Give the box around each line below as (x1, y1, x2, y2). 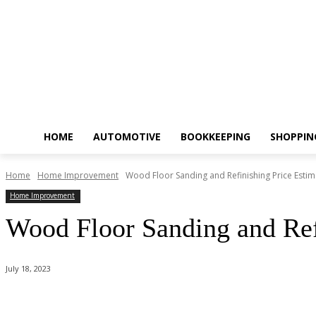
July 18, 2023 (6, 263, 51, 274)
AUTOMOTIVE (93, 130, 161, 143)
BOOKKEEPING (181, 130, 250, 143)
